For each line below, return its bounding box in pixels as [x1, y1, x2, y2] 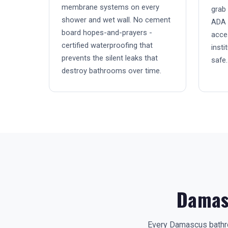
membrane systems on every [62, 3, 159, 12]
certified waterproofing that [62, 41, 153, 50]
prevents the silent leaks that [62, 53, 158, 63]
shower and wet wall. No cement [62, 15, 170, 24]
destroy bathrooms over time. [62, 66, 161, 75]
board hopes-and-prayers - [62, 28, 152, 37]
